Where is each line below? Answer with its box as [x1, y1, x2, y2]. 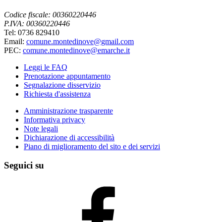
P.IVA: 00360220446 [4, 19, 70, 28]
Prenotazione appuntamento [24, 71, 111, 80]
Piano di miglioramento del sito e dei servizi [24, 142, 160, 151]
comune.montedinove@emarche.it [23, 46, 130, 55]
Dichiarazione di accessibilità [24, 133, 114, 142]
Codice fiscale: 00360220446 [4, 10, 96, 19]
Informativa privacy [24, 115, 85, 124]
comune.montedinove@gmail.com [26, 37, 134, 46]
